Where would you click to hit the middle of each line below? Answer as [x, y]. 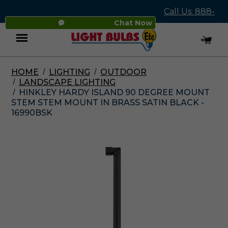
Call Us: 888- [190, 11]
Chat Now [133, 23]
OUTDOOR [123, 72]
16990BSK [32, 113]
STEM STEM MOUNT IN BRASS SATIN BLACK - [108, 103]
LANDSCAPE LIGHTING [67, 82]
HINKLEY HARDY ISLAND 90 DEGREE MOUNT [114, 92]
